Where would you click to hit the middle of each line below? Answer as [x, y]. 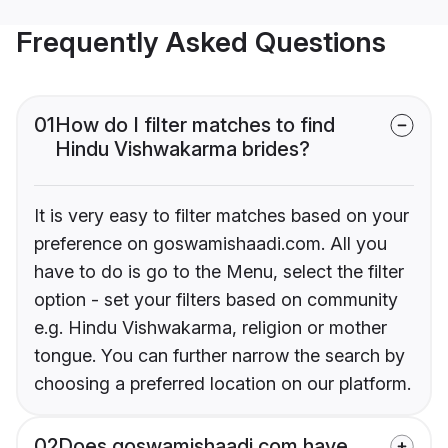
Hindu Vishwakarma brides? [182, 149]
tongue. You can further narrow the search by [219, 356]
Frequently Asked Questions [201, 42]
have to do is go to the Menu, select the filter [219, 272]
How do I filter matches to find [195, 125]
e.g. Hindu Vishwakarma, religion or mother [210, 328]
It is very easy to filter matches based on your [221, 216]
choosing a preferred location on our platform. [222, 384]
